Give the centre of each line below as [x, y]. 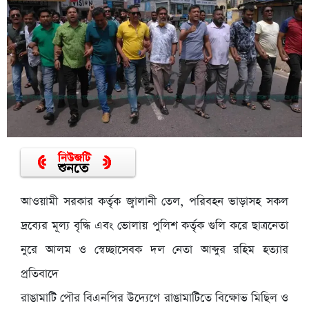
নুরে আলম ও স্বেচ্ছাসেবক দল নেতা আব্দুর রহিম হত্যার [154, 250]
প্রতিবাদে [40, 275]
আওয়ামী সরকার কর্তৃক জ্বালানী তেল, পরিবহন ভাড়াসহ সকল [154, 202]
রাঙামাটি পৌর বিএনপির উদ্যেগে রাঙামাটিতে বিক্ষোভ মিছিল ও [154, 299]
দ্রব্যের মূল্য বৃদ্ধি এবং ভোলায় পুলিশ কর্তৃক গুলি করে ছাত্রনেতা [154, 226]
